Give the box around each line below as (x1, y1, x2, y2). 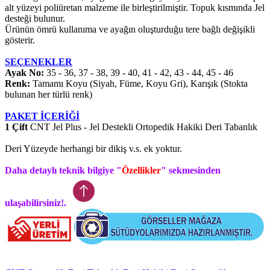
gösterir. (5, 35, 35, 46)
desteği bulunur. (5, 13, 65, 24)
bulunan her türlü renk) (5, 89, 92, 100)
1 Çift (5, 122, 28, 133)
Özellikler (122, 165, 161, 176)
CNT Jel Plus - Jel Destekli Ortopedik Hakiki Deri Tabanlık (28, 122, 257, 133)
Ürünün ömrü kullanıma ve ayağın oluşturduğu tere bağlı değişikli (5, 24, 255, 35)
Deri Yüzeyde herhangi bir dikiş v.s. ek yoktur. (5, 143, 182, 154)
